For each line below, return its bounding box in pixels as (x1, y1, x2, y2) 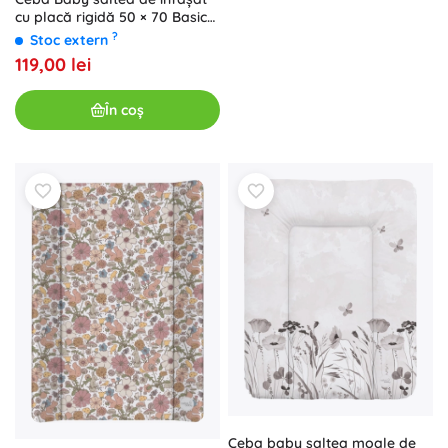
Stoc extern (30, 31, 112, 50)
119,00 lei (15, 53, 91, 77)
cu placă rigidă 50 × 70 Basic (15, 8, 207, 27)
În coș (105, 100, 144, 119)
